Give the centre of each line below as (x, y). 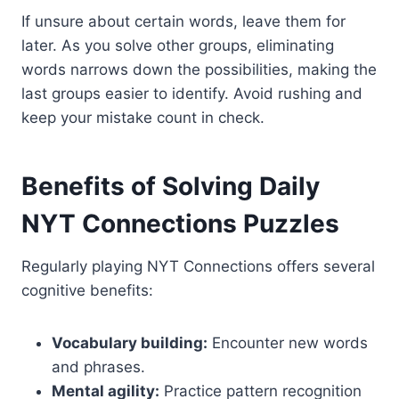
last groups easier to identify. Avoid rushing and (192, 94)
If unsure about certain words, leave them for (183, 22)
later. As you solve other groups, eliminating (178, 46)
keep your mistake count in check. (143, 118)
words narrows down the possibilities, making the (199, 70)
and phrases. (98, 367)
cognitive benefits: (87, 291)
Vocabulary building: (130, 343)
